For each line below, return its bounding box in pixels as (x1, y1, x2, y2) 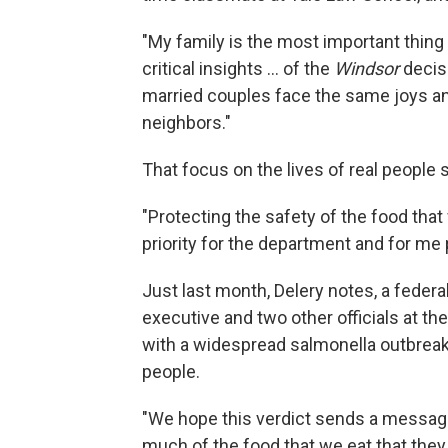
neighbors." (142, 112, 231, 134)
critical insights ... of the (142, 58, 334, 80)
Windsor (334, 58, 399, 80)
